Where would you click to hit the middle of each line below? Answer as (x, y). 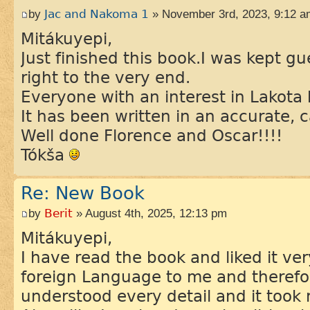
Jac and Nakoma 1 (97, 14)
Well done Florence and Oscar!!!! (152, 135)
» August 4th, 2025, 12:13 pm (150, 213)
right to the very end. (106, 77)
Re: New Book (83, 193)
